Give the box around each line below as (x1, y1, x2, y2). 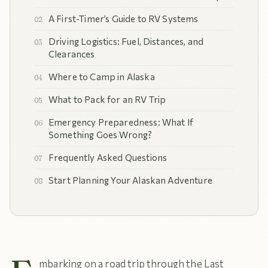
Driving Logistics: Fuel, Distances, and (48, 36, 204, 47)
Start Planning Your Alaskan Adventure (48, 175, 212, 185)
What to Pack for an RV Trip (48, 94, 166, 105)
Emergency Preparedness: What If (48, 117, 193, 127)
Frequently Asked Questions (48, 152, 167, 163)
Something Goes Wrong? (48, 129, 153, 140)
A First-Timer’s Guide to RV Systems (48, 13, 199, 24)
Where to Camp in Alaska (48, 71, 155, 82)
